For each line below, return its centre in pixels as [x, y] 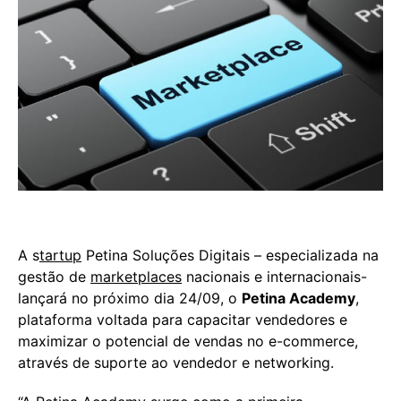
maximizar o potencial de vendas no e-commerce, [188, 341]
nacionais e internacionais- [274, 276]
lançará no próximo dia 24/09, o [130, 298]
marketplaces [136, 276]
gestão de [54, 276]
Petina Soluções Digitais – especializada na [230, 255]
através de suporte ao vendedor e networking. [176, 362]
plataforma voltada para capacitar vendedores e [183, 319]
